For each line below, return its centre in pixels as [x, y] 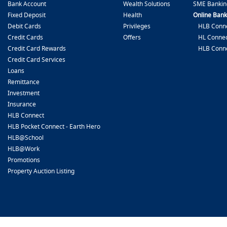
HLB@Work [24, 149]
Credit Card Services [36, 60]
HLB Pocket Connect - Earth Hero [54, 127]
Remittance [24, 82]
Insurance [22, 104]
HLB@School [26, 138]
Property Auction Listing [41, 171]
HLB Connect [26, 116]
